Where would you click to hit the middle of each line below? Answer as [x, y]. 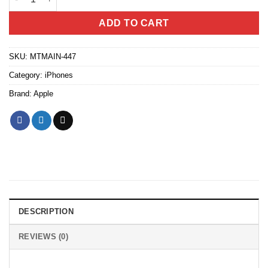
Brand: [21, 93]
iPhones [59, 75]
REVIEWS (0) [43, 236]
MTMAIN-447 [53, 56]
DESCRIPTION [46, 211]
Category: [27, 75]
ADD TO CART [134, 23]
